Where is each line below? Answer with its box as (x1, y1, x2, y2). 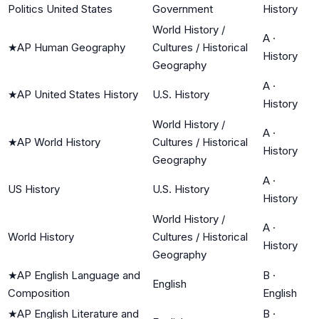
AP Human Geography (17, 40, 125, 54)
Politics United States (8, 1, 113, 16)
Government (152, 1, 213, 16)
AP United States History (17, 87, 138, 101)
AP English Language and (17, 268, 140, 282)
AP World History (17, 135, 100, 149)
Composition (8, 286, 70, 300)
